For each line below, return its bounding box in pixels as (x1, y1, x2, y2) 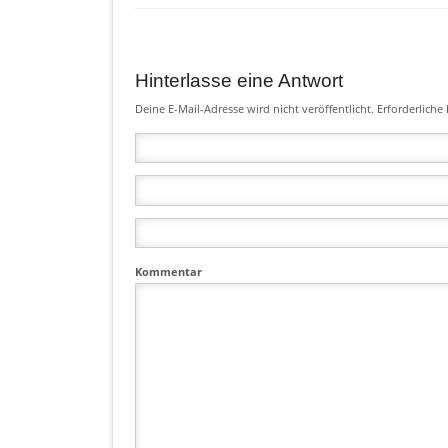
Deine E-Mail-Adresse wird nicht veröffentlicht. (135, 101, 375, 117)
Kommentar (135, 263, 203, 279)
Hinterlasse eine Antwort (135, 69, 344, 91)
